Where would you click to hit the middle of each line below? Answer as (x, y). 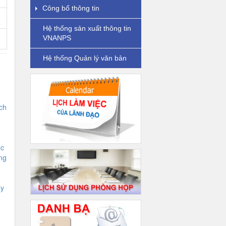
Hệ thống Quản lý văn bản (84, 58)
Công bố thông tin (71, 8)
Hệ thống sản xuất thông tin (87, 28)
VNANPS (57, 38)
